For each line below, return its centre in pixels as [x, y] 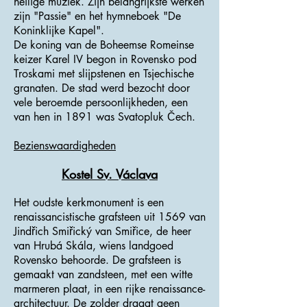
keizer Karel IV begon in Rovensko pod [105, 59]
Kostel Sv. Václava [110, 174]
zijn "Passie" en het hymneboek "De [97, 16]
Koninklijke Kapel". [59, 30]
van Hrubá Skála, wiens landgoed [94, 246]
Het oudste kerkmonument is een [89, 202]
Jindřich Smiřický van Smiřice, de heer [102, 231]
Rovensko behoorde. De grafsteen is [97, 260]
